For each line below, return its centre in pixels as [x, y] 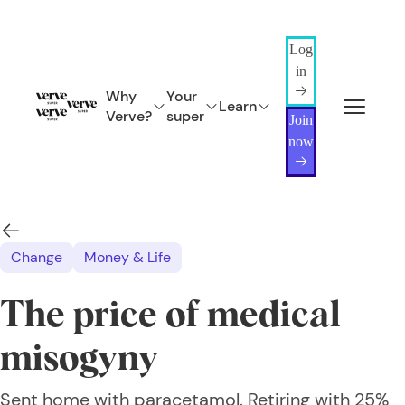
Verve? [129, 116]
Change [37, 257]
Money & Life [127, 257]
